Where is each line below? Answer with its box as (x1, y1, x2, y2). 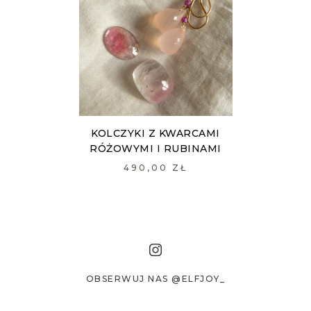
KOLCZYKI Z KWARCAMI (91, 126, 220, 140)
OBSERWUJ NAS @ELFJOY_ (85, 273, 226, 284)
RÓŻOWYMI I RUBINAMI (90, 142, 221, 155)
